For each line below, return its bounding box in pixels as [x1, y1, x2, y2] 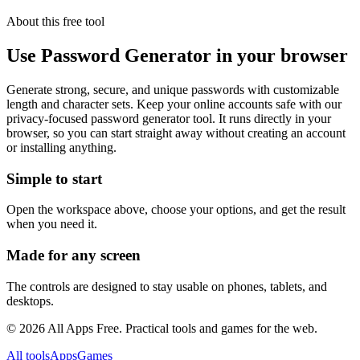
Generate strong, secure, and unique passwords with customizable [6, 82, 339, 96]
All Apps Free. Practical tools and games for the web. [45, 321, 317, 335]
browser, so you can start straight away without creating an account [6, 125, 346, 140]
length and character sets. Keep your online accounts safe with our [6, 96, 342, 111]
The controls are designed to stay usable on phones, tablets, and [6, 279, 327, 293]
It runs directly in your [215, 111, 331, 125]
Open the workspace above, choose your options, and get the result [6, 202, 346, 217]
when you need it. [6, 217, 97, 231]
